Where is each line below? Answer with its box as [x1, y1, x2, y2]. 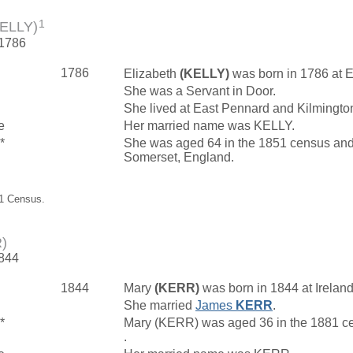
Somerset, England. [124, 150, 237, 164]
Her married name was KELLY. [124, 118, 298, 132]
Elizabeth [124, 66, 180, 80]
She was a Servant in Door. [124, 84, 279, 98]
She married [124, 298, 195, 312]
